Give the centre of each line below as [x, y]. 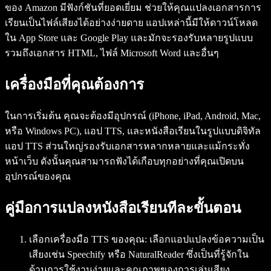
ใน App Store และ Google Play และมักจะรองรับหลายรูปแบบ [129, 38]
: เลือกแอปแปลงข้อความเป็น [204, 239]
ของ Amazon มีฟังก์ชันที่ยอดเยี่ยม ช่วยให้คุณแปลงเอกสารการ [133, 7]
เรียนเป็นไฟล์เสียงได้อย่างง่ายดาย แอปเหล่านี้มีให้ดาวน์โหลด [131, 22]
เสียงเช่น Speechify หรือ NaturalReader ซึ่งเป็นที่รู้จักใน [139, 254]
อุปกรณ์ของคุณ [38, 176]
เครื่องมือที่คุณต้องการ [74, 84]
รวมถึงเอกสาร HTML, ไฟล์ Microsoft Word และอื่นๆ [112, 53]
